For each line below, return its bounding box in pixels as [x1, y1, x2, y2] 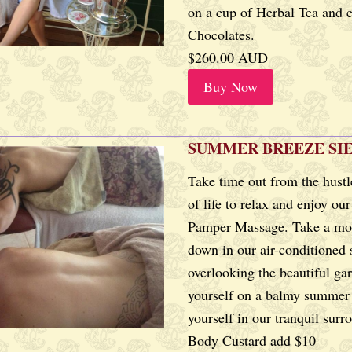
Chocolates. [188, 25, 255, 44]
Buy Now [203, 77, 258, 96]
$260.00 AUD [188, 48, 268, 67]
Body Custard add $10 [188, 331, 316, 350]
